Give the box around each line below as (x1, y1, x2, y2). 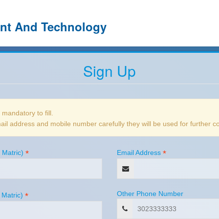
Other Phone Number (117, 190, 183, 197)
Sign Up (83, 60, 136, 81)
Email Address (117, 149, 161, 156)
